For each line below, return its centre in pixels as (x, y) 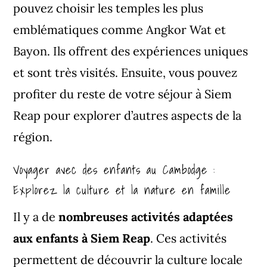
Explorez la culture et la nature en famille (122, 190)
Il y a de (35, 216)
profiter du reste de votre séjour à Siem (123, 94)
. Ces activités (189, 238)
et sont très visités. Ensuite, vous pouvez (125, 72)
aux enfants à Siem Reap (82, 238)
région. (33, 136)
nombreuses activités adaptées (146, 216)
